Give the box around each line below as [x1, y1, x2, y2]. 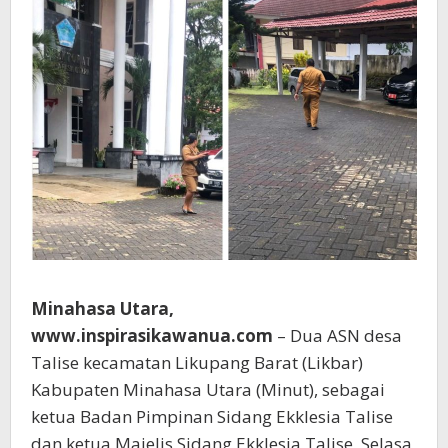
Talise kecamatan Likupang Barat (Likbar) [31, 350, 363, 374]
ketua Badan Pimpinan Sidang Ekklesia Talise [31, 404, 393, 428]
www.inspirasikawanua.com [31, 323, 273, 347]
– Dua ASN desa [273, 323, 402, 347]
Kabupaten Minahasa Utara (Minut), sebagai [31, 377, 385, 401]
